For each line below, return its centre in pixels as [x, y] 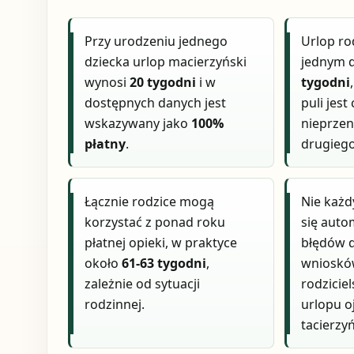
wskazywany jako [138, 124]
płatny [105, 144]
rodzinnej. [115, 305]
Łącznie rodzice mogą [150, 202]
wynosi [107, 83]
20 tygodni [163, 83]
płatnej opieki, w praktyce [161, 243]
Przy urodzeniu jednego [156, 41]
